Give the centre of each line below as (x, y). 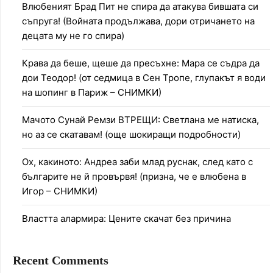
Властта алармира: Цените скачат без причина (126, 219)
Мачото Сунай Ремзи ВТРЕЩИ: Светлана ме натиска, (140, 120)
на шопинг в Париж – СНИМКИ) (92, 93)
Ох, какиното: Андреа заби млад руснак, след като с (137, 162)
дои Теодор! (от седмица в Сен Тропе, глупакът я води (144, 78)
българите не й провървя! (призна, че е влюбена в (134, 177)
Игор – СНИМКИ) (60, 191)
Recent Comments (61, 261)
